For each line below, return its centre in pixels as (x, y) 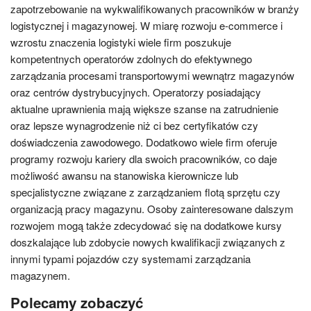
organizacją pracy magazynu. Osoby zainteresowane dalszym (152, 209)
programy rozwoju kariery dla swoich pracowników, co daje (144, 159)
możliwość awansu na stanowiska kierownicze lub (124, 175)
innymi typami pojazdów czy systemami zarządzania (131, 259)
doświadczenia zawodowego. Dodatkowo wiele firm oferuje (144, 142)
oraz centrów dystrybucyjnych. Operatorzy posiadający (136, 92)
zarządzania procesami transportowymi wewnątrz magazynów (152, 75)
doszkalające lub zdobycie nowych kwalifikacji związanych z (148, 242)
